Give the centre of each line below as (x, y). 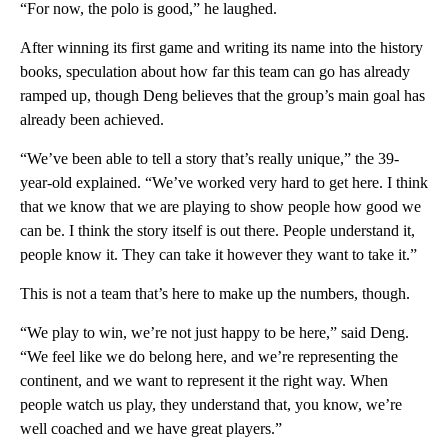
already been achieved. (92, 120)
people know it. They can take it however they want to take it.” (218, 255)
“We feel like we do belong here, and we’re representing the (209, 357)
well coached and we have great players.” (151, 429)
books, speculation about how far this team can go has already (215, 72)
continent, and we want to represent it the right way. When (204, 381)
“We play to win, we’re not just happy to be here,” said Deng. (214, 333)
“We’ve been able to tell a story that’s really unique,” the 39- (209, 159)
